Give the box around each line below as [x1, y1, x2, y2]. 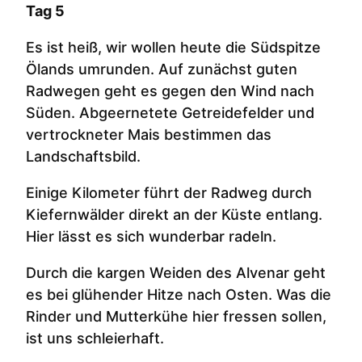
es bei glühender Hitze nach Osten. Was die [26, 286, 331, 304]
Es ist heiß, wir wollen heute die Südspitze [26, 39, 321, 57]
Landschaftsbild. [26, 148, 141, 166]
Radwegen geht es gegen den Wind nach [26, 82, 314, 100]
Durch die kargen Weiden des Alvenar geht [26, 264, 326, 282]
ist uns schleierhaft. [26, 330, 164, 347]
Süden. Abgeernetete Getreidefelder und [26, 104, 314, 122]
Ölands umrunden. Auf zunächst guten [26, 61, 297, 78]
